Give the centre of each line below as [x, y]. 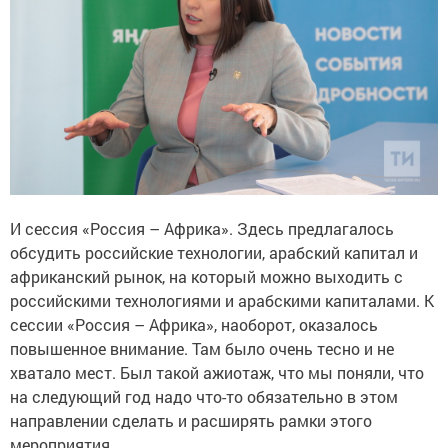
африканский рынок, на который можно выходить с [206, 270]
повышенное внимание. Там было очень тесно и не [202, 342]
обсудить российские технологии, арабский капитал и [214, 246]
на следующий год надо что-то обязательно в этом [204, 390]
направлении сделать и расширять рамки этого [191, 414]
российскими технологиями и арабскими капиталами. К [222, 294]
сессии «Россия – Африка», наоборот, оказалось [194, 318]
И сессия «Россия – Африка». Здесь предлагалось [202, 222]
